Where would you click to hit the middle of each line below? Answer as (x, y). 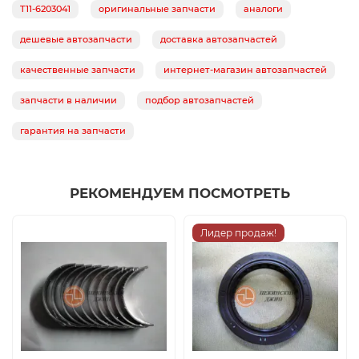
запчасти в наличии (69, 101)
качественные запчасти (78, 70)
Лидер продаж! (238, 233)
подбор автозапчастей (200, 101)
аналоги (263, 9)
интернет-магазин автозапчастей (245, 70)
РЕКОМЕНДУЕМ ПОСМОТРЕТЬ (179, 194)
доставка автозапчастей (219, 40)
